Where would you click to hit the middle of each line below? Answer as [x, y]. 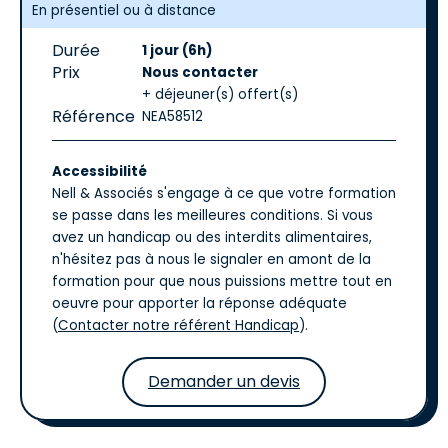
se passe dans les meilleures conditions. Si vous [212, 215]
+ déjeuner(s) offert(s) [220, 94]
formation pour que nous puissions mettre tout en [222, 281]
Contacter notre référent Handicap [178, 325]
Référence [93, 116]
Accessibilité [99, 171]
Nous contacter [200, 72]
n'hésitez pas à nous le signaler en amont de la [211, 259]
